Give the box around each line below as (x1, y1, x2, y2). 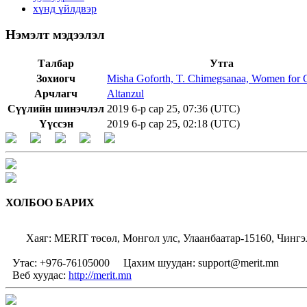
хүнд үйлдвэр (33, 2, 97, 14)
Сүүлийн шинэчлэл (8, 103, 104, 114)
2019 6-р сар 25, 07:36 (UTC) (107, 103, 240, 114)
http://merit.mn (69, 269, 132, 281)
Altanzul (107, 88, 144, 99)
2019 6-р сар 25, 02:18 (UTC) (107, 118, 240, 130)
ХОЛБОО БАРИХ (5, 197, 95, 208)
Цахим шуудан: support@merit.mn (121, 257, 279, 269)
